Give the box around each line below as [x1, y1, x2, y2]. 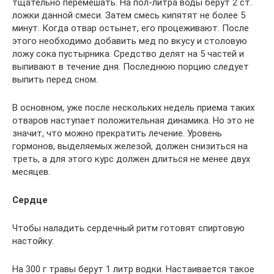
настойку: [12, 235, 54, 246]
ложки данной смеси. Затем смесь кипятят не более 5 [12, 9, 245, 21]
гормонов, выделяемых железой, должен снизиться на [12, 140, 248, 152]
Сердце [12, 194, 48, 206]
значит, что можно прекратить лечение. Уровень [12, 127, 222, 139]
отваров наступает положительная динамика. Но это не [12, 114, 254, 126]
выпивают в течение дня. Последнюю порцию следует [12, 61, 249, 72]
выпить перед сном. [12, 73, 98, 85]
